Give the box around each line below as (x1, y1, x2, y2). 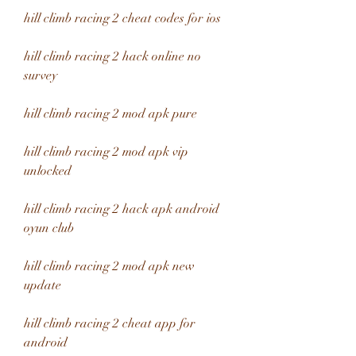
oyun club (24, 220, 74, 236)
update (24, 277, 61, 293)
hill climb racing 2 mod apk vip (24, 144, 188, 160)
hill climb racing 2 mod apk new (24, 258, 195, 274)
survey (24, 68, 57, 83)
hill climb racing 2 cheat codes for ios (24, 10, 221, 26)
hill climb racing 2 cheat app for (24, 315, 195, 331)
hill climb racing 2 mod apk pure (24, 106, 197, 122)
